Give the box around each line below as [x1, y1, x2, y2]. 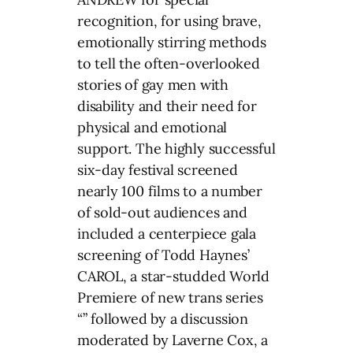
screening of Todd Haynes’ [77, 245, 250, 264]
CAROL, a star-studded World [77, 266, 270, 285]
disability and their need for [77, 96, 257, 115]
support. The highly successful [77, 139, 276, 158]
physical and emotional [77, 117, 228, 136]
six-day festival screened [77, 160, 238, 179]
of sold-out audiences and [77, 203, 247, 221]
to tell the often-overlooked [77, 54, 260, 72]
